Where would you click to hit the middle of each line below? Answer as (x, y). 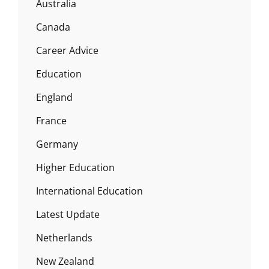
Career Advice (67, 51)
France (51, 121)
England (54, 98)
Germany (57, 144)
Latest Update (68, 215)
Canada (53, 27)
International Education (89, 191)
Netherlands (64, 238)
